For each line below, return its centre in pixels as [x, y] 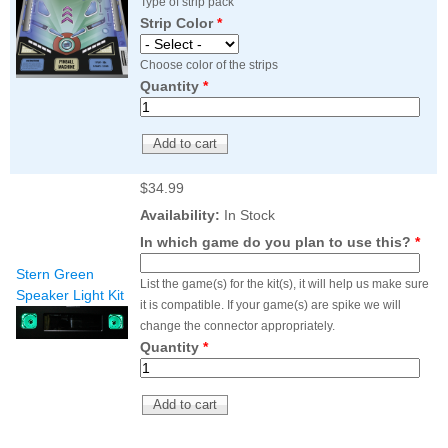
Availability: [180, 215]
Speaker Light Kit [70, 295]
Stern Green [55, 274]
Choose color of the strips [209, 65]
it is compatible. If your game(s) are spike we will [270, 305]
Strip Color [178, 23]
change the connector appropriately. [237, 326]
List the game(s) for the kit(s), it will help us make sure [284, 284]
